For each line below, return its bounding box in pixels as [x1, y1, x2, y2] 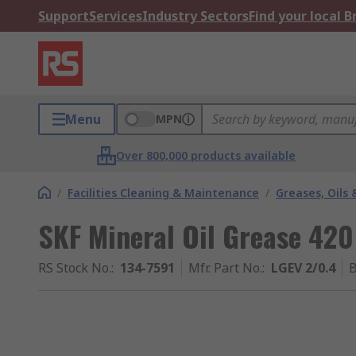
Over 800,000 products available [116, 148, 296, 163]
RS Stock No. [38, 259, 111, 277]
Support [38, 7, 89, 25]
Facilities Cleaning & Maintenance [68, 185, 259, 200]
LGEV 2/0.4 [271, 259, 335, 277]
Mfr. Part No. [188, 259, 262, 277]
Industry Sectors [142, 7, 249, 25]
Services [89, 7, 142, 25]
